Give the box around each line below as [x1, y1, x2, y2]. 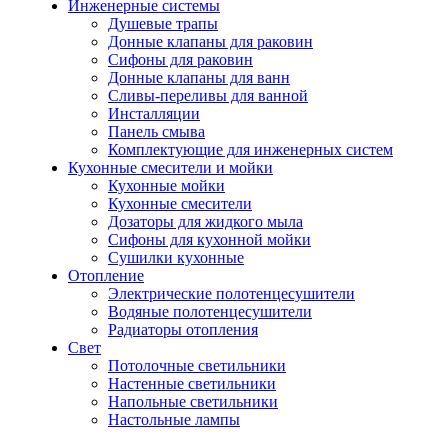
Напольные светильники [108, 392, 278, 410]
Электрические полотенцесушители [108, 284, 355, 302]
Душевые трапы [108, 14, 218, 32]
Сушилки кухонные [108, 248, 244, 266]
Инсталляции [108, 104, 200, 122]
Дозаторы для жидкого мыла [108, 212, 303, 230]
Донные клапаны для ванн [108, 68, 290, 86]
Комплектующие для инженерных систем [108, 140, 393, 158]
